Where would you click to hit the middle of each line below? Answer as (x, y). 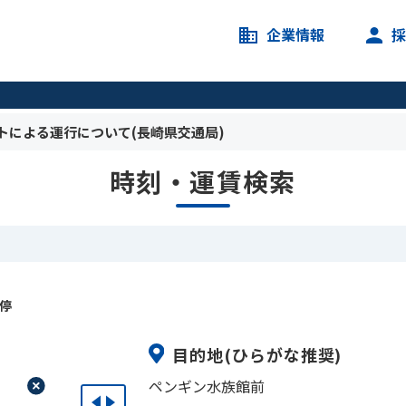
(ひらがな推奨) (283, 354)
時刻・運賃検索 (203, 181)
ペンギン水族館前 (207, 386)
